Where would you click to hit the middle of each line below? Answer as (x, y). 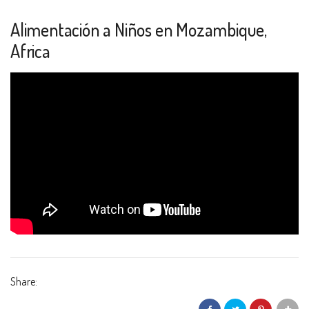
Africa (30, 51)
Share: (24, 282)
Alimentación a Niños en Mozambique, (139, 30)
